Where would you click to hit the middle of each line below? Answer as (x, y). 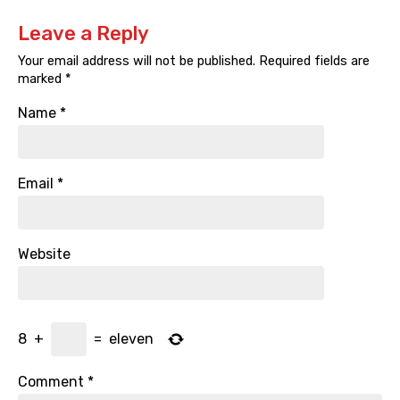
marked (42, 79)
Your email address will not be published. (137, 62)
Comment (53, 382)
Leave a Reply (83, 34)
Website (44, 254)
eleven (131, 339)
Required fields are (312, 62)
